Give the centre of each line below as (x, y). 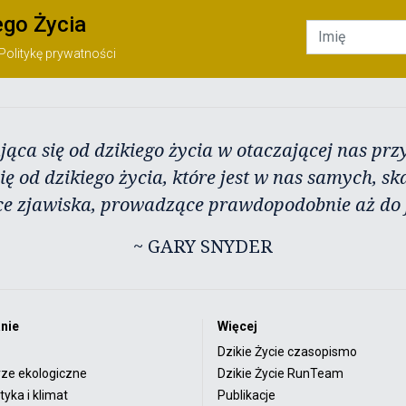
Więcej (237, 326)
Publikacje (246, 395)
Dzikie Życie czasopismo (287, 351)
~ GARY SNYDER (203, 246)
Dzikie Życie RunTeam (280, 373)
